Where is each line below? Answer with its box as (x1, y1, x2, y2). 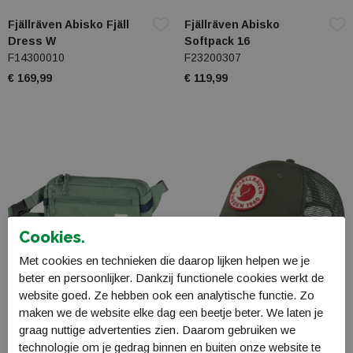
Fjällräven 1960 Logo (184, 314, 299, 327)
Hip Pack (8, 330, 56, 344)
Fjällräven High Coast (8, 314, 128, 327)
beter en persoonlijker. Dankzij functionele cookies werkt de (19, 271, 324, 285)
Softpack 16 (184, 35, 250, 48)
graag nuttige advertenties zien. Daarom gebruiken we (19, 323, 295, 337)
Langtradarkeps (184, 330, 273, 344)
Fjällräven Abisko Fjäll (8, 18, 129, 32)
